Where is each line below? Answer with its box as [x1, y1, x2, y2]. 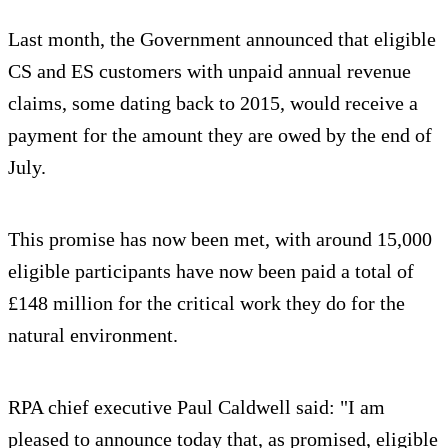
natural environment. [8, 323, 178, 346]
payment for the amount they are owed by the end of [8, 123, 432, 146]
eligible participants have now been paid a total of [8, 259, 414, 282]
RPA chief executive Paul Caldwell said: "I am [8, 395, 385, 418]
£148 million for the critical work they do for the [8, 291, 405, 314]
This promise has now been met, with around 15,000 [8, 227, 432, 250]
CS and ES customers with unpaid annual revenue [8, 59, 411, 82]
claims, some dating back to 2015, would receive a [8, 91, 418, 114]
